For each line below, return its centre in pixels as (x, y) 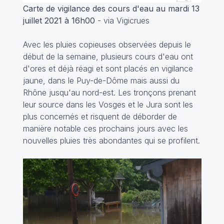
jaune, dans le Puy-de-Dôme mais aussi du (101, 80)
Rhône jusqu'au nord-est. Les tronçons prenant (109, 92)
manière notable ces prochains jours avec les (105, 128)
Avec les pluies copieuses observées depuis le (107, 44)
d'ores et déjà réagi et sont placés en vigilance (108, 68)
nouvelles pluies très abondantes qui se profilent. (111, 140)
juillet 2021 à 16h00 (59, 20)
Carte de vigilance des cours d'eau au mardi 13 (111, 8)
